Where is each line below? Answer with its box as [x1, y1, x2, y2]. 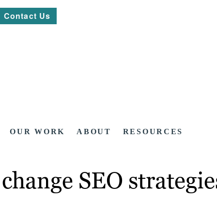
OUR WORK [10, 127, 65, 136]
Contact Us [4, 10, 51, 21]
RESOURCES [123, 127, 184, 136]
